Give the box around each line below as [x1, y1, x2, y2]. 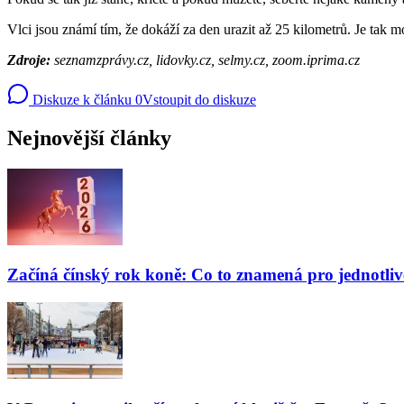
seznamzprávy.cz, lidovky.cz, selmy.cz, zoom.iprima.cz [54, 51, 360, 68]
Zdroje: [7, 51, 54, 68]
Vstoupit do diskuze [142, 91, 256, 107]
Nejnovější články [7, 125, 171, 150]
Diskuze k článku [29, 91, 132, 107]
